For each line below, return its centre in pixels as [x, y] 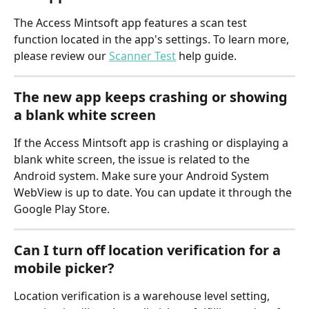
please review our [61, 56]
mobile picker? [64, 268]
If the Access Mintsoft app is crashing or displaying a [152, 143]
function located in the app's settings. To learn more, [153, 40]
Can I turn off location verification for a [149, 250]
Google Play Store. [62, 209]
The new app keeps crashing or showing [152, 97]
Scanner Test [142, 56]
